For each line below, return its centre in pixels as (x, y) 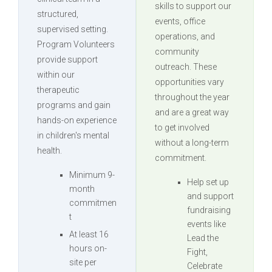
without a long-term (192, 143)
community (177, 52)
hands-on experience (77, 121)
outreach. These (186, 67)
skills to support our (193, 6)
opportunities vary (190, 82)
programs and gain (74, 105)
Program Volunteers (76, 45)
